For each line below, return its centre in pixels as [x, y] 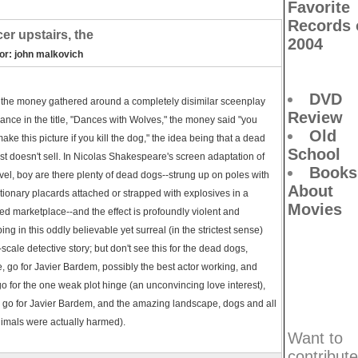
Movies [315, 209]
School [314, 154]
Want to [315, 338]
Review [315, 117]
